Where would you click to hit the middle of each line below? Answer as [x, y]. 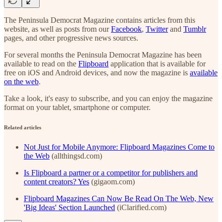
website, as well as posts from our [57, 29]
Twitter [157, 29]
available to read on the [41, 63]
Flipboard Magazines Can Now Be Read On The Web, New [119, 198]
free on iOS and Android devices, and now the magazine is [97, 72]
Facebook [126, 29]
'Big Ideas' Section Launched [69, 207]
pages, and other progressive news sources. [71, 38]
